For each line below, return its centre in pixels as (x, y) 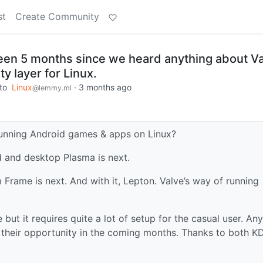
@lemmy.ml (52, 88)
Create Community (57, 16)
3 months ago (105, 87)
